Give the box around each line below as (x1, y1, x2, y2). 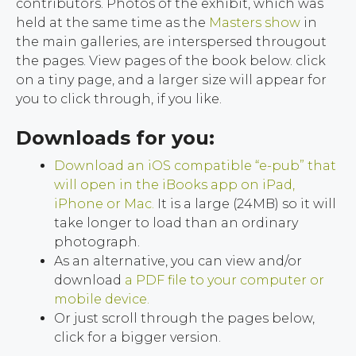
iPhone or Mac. (54, 195, 154, 211)
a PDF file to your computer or (125, 272, 324, 288)
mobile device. (54, 291, 149, 307)
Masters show (206, 14, 300, 30)
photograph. (54, 234, 140, 250)
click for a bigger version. (54, 329, 221, 345)
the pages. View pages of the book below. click (16, 52, 326, 68)
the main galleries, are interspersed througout (16, 33, 327, 49)
